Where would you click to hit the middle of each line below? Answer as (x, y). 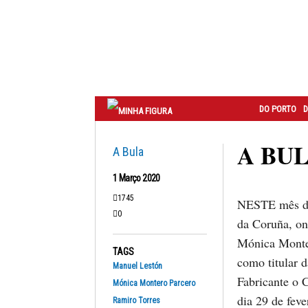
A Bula (128, 152)
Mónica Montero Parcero (154, 283)
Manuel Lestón (137, 266)
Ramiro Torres (136, 300)
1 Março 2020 (136, 178)
